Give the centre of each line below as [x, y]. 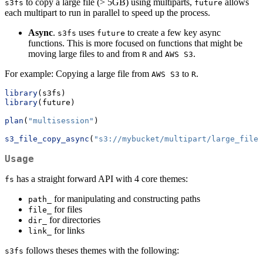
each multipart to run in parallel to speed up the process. [107, 13]
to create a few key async [173, 33]
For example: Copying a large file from [78, 74]
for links [68, 231]
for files [67, 210]
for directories [74, 220]
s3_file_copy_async [47, 139]
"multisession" [61, 121]
